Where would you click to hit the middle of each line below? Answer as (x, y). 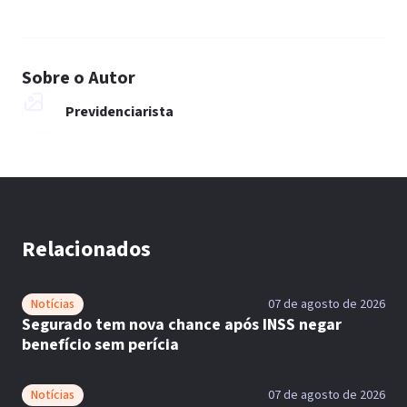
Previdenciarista (119, 112)
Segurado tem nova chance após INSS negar (182, 325)
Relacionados (86, 249)
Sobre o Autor (79, 78)
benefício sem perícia (100, 345)
